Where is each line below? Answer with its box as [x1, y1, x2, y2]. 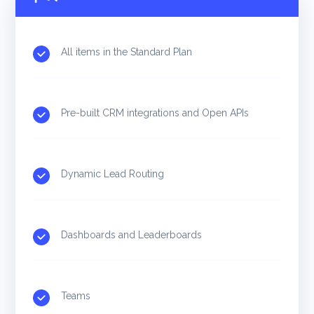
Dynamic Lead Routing [61, 168, 165, 179]
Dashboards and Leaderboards [61, 228, 203, 240]
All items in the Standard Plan [61, 46, 193, 57]
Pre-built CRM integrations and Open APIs [61, 107, 250, 118]
